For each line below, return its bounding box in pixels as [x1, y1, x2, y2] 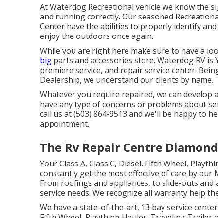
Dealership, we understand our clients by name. [40, 74, 213, 85]
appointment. [40, 118, 89, 129]
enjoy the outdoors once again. [40, 31, 153, 41]
